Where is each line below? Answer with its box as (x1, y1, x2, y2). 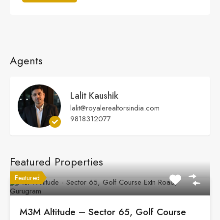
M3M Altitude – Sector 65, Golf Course (20, 205, 186, 219)
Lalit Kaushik (70, 89, 118, 103)
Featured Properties (10, 154, 103, 170)
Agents (10, 53, 43, 69)
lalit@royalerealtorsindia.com (70, 103, 160, 114)
